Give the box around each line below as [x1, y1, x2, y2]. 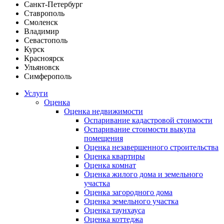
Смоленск [24, 18, 58, 27]
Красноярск [24, 54, 64, 63]
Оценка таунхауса [84, 206, 145, 215]
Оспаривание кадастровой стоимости [84, 116, 212, 125]
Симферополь [24, 72, 71, 81]
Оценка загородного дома [84, 188, 172, 197]
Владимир [24, 27, 59, 36]
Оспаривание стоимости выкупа [84, 125, 195, 134]
